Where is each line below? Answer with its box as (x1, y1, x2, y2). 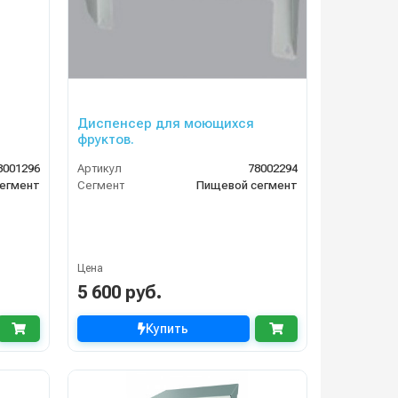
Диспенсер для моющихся (76, 115, 254, 132)
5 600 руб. (76, 282, 162, 304)
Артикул (76, 162, 122, 176)
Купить (146, 322, 189, 337)
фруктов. (76, 131, 134, 148)
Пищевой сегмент (195, 179, 298, 193)
